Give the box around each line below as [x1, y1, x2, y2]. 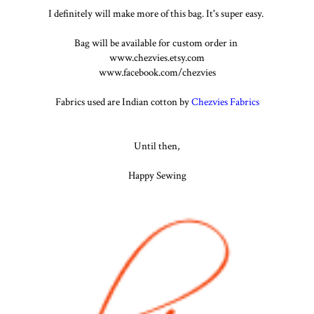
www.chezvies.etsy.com [109, 50, 205, 64]
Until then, [134, 138, 180, 153]
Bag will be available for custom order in [74, 35, 240, 50]
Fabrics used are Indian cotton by [55, 94, 191, 109]
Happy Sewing [128, 168, 186, 182]
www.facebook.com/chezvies [98, 64, 216, 79]
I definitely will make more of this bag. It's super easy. [48, 6, 266, 20]
